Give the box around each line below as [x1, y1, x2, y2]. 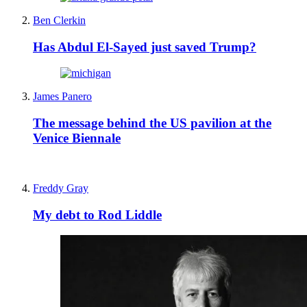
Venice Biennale [33, 131, 121, 146]
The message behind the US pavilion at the [33, 116, 271, 131]
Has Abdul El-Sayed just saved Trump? [33, 39, 256, 54]
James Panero [33, 90, 92, 103]
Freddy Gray [33, 182, 88, 194]
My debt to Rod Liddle [33, 207, 162, 222]
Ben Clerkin [33, 14, 86, 27]
